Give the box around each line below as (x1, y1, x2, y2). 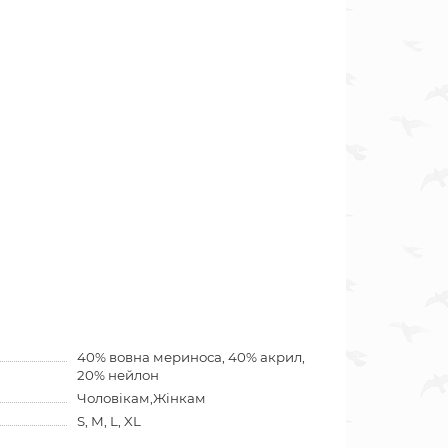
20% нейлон (76, 367, 159, 383)
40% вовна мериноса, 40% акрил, (76, 349, 305, 365)
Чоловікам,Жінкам (76, 390, 206, 406)
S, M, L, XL (76, 413, 141, 429)
